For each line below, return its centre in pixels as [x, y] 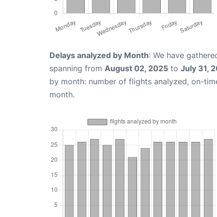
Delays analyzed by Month [99, 55]
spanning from [77, 68]
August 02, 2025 [136, 68]
